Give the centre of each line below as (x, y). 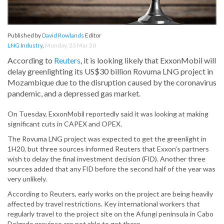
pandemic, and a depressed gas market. (74, 93)
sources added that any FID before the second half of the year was (111, 169)
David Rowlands (63, 35)
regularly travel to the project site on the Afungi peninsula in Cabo (110, 214)
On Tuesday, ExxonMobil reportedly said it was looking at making (108, 114)
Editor (93, 35)
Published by (25, 35)
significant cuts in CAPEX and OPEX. (65, 124)
